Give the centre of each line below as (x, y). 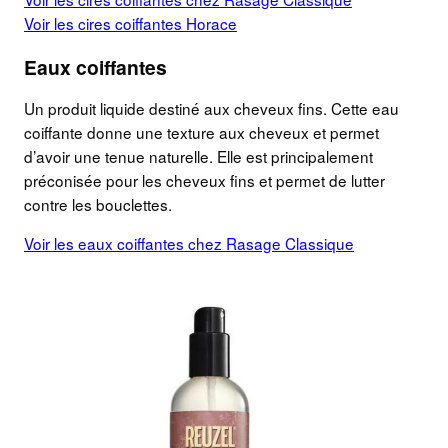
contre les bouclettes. (98, 204)
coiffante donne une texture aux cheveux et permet (201, 132)
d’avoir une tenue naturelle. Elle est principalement (198, 156)
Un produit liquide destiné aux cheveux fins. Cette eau (211, 108)
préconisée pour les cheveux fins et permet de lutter (204, 180)
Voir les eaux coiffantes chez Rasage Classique (189, 243)
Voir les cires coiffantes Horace (130, 22)
